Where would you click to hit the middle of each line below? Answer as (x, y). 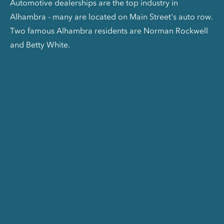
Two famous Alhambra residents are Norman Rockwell (109, 30)
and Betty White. (40, 44)
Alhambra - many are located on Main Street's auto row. (111, 16)
